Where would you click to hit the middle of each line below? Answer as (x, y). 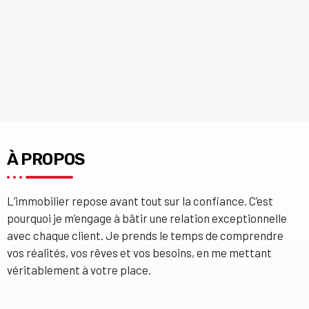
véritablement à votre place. (79, 270)
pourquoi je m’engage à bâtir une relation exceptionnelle (147, 218)
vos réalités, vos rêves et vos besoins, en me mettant (139, 252)
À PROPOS (46, 159)
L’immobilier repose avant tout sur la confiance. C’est (140, 201)
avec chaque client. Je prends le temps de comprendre (145, 235)
